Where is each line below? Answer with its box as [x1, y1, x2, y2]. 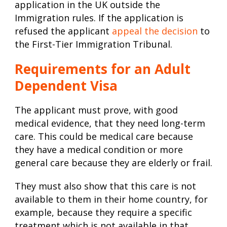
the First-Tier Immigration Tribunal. [15, 38, 172, 51]
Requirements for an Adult [15, 60, 191, 79]
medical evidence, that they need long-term [15, 117, 205, 130]
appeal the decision [112, 25, 198, 37]
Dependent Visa [15, 77, 118, 95]
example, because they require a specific [15, 206, 192, 219]
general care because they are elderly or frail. [15, 157, 212, 169]
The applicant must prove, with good [15, 104, 178, 117]
